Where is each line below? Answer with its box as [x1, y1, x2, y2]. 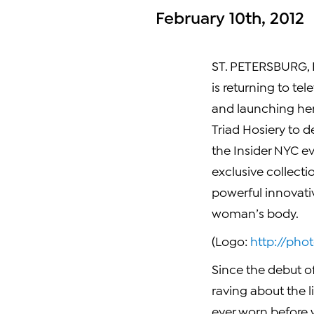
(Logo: [212, 233, 250, 248]
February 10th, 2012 [156, 6, 304, 27]
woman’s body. [212, 205, 299, 220]
